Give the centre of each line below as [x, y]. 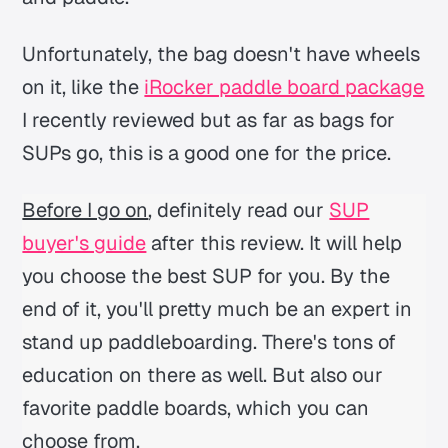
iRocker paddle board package [284, 86]
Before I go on [85, 209]
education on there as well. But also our [203, 374]
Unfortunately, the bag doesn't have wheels [221, 53]
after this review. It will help [274, 242]
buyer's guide [84, 242]
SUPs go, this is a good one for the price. [207, 152]
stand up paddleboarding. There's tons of [209, 341]
